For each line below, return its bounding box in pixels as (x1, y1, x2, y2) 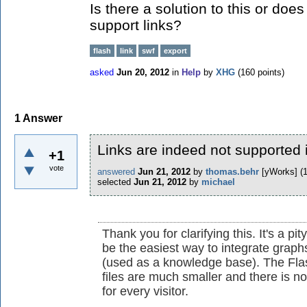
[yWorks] (262, 166, 297, 177)
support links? (90, 17, 182, 33)
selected (97, 176, 131, 187)
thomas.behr (206, 166, 259, 177)
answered (97, 166, 135, 177)
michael (201, 176, 235, 187)
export (164, 47, 187, 55)
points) (255, 67, 284, 77)
